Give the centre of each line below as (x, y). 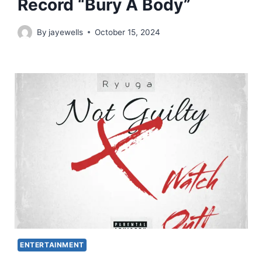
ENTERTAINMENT (52, 245)
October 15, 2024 (128, 32)
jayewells (66, 32)
